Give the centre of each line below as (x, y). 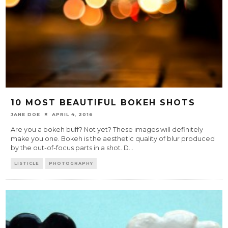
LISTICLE (27, 163)
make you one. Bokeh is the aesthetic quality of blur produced (113, 138)
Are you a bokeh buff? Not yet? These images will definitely (107, 129)
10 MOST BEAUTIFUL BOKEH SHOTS (103, 102)
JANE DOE (26, 114)
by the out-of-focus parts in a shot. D (70, 148)
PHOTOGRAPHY (71, 163)
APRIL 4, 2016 (73, 114)
